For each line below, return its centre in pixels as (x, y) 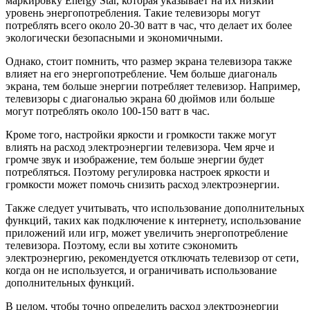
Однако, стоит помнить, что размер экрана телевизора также (149, 62)
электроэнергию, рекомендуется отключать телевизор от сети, (152, 258)
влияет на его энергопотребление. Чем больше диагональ (141, 74)
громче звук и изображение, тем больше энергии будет (135, 160)
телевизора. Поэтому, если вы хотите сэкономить (121, 246)
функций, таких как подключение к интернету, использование (153, 221)
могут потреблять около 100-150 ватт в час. (108, 111)
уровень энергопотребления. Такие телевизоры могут (133, 13)
